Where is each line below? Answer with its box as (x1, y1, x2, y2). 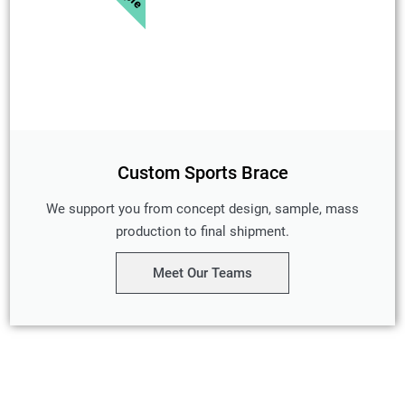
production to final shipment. (116, 223, 289, 240)
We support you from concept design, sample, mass (46, 201, 359, 218)
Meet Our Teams (153, 265, 252, 282)
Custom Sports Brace (117, 162, 288, 184)
